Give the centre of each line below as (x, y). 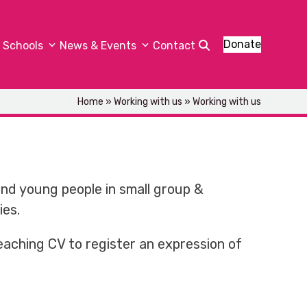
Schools (24, 46)
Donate (242, 44)
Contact (174, 46)
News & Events (99, 46)
